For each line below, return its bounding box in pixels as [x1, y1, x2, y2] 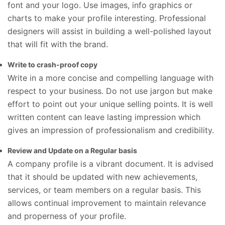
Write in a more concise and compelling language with [8, 73, 213, 83]
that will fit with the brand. [8, 39, 108, 49]
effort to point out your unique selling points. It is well [8, 99, 213, 109]
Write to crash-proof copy [8, 60, 97, 69]
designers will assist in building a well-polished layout [8, 26, 211, 36]
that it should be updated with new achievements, [8, 172, 197, 182]
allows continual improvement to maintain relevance [8, 198, 206, 208]
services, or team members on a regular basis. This [8, 185, 201, 195]
